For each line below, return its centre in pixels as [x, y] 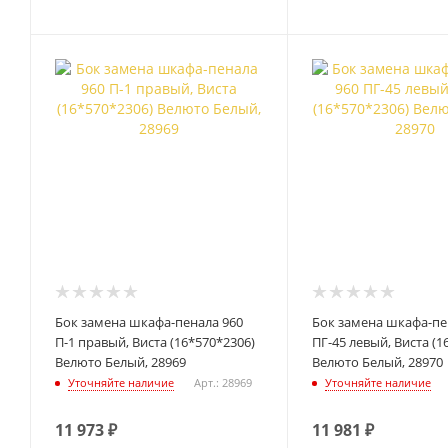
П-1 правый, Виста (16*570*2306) [155, 342]
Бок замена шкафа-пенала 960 [149, 322]
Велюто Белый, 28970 [377, 362]
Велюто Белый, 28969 [120, 362]
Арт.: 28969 [223, 383]
